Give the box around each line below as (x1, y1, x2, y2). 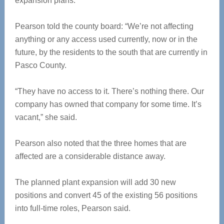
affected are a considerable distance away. (14, 152, 165, 160)
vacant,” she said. (14, 113, 77, 121)
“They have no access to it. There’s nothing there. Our (14, 87, 204, 95)
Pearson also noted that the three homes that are (14, 139, 186, 147)
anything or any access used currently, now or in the (14, 35, 197, 43)
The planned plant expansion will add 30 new (14, 178, 176, 186)
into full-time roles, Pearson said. (14, 204, 130, 212)
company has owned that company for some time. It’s (14, 100, 201, 108)
